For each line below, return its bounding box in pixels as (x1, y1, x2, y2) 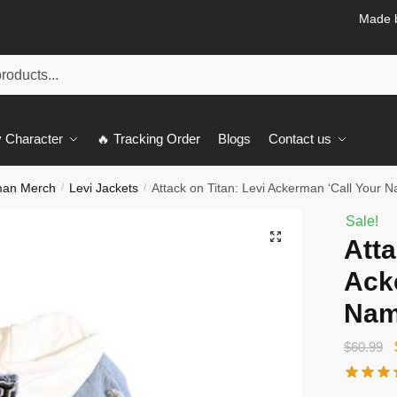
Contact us (269, 131, 331, 146)
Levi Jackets (69, 181, 139, 195)
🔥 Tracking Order (97, 131, 200, 146)
